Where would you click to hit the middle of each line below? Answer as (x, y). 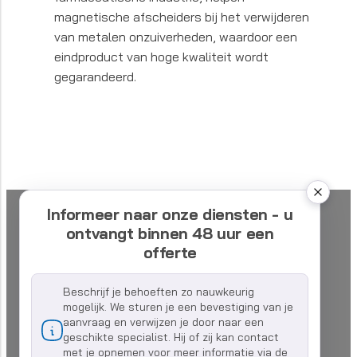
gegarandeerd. (95, 77)
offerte (170, 253)
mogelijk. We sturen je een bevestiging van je (178, 307)
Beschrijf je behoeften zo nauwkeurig (159, 292)
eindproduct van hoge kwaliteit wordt (161, 57)
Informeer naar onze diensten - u (170, 214)
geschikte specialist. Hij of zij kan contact (171, 337)
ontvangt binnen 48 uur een (170, 233)
